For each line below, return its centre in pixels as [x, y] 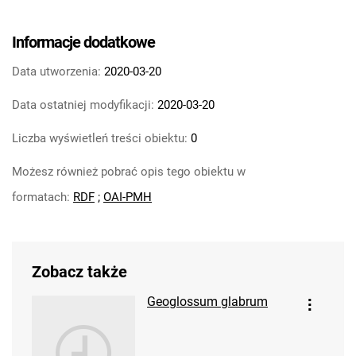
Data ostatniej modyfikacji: [83, 105]
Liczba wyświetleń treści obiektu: [100, 138]
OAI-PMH [128, 197]
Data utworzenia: [56, 72]
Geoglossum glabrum [207, 302]
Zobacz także [79, 272]
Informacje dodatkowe [83, 42]
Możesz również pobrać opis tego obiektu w [129, 172]
